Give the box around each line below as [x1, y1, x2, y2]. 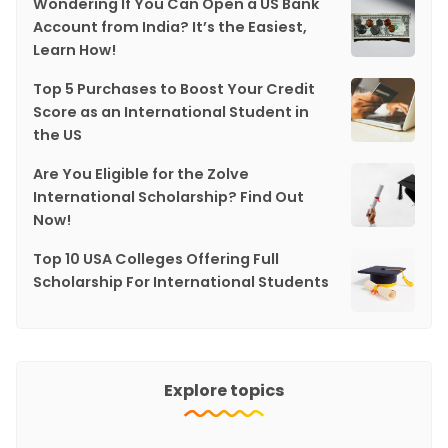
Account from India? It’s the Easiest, [33, 17, 310, 38]
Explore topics [163, 379, 285, 403]
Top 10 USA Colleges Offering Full [33, 249, 279, 270]
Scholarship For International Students [33, 272, 329, 293]
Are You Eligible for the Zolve [33, 164, 249, 185]
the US [33, 125, 82, 146]
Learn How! [33, 40, 116, 61]
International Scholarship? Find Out [33, 187, 304, 208]
